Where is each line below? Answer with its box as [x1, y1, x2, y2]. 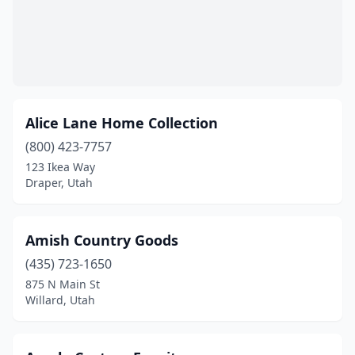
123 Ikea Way [25, 159, 95, 174]
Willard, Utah [25, 292, 95, 307]
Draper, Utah [25, 175, 93, 190]
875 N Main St [25, 277, 100, 292]
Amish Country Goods [25, 231, 178, 250]
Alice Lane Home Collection [25, 113, 218, 132]
